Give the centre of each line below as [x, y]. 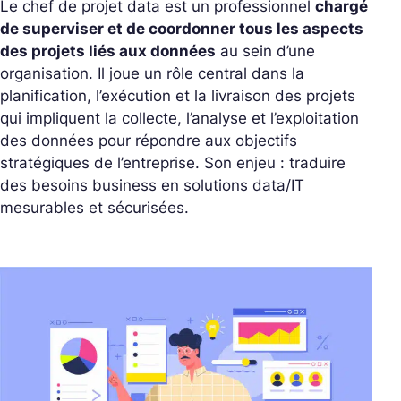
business [124, 185]
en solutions [205, 185]
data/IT [278, 185]
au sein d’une [265, 51]
